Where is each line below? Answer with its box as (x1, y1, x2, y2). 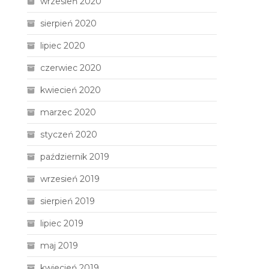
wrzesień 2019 (40, 174, 100, 184)
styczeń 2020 (40, 129, 98, 140)
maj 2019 (40, 240, 79, 251)
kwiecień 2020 (40, 85, 101, 95)
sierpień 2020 (40, 18, 97, 29)
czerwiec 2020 (40, 62, 102, 73)
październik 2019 (40, 151, 110, 162)
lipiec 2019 (40, 218, 84, 229)
